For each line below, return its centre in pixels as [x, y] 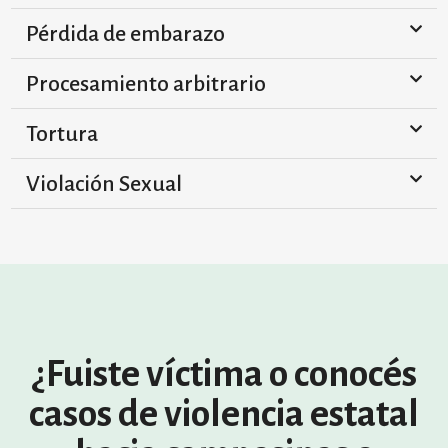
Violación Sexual [104, 184]
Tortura [62, 134]
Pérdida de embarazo [125, 34]
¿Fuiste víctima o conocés [224, 374]
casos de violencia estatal [224, 414]
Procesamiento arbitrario [146, 84]
